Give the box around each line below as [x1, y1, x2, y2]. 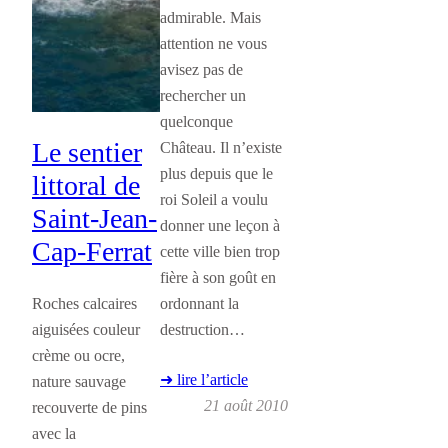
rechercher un [160, 85, 246, 105]
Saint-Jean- [32, 202, 157, 234]
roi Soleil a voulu [160, 189, 268, 209]
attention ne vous [160, 33, 267, 53]
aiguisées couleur [32, 320, 140, 340]
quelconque [160, 111, 233, 131]
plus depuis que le [160, 163, 273, 183]
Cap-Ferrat [32, 235, 152, 267]
